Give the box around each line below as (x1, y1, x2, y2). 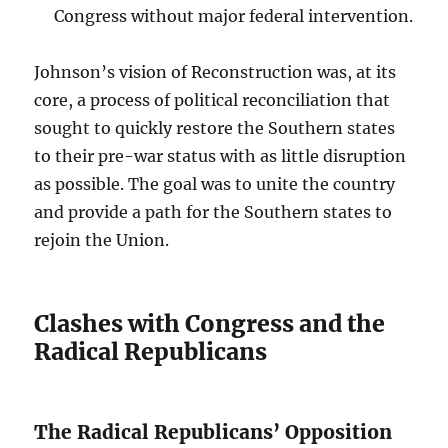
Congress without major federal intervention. (54, 6, 414, 27)
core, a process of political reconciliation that (34, 90, 391, 111)
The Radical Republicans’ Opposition (34, 420, 393, 445)
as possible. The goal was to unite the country (34, 174, 396, 195)
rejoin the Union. (34, 230, 170, 251)
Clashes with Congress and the (34, 309, 386, 339)
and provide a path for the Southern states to (34, 202, 393, 223)
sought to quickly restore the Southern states (34, 118, 396, 139)
